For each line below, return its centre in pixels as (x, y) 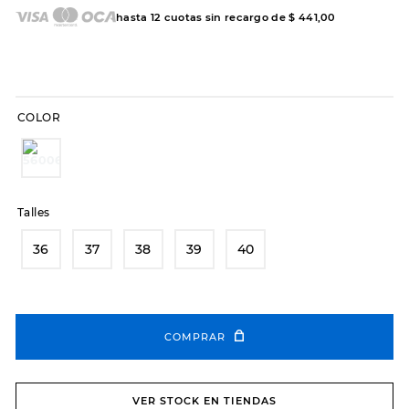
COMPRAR (195, 336)
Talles (33, 213)
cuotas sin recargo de (225, 17)
